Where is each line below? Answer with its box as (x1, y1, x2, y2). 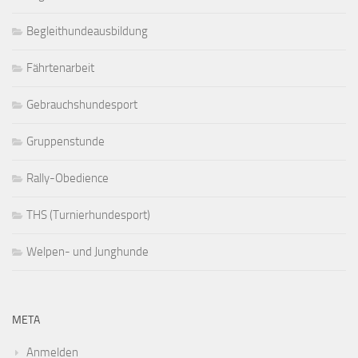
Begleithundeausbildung (26, 24, 148, 38)
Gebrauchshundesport (26, 97, 137, 112)
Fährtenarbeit (26, 61, 94, 75)
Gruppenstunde (26, 134, 105, 149)
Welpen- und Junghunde (26, 245, 149, 259)
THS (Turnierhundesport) (26, 208, 150, 222)
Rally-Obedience (26, 171, 109, 185)
